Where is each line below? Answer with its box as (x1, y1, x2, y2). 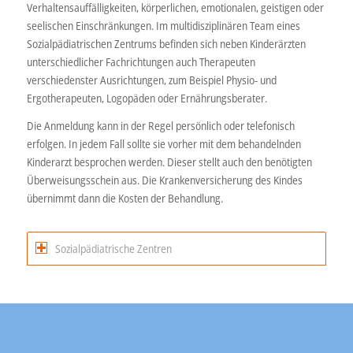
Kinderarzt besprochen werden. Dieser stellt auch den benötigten (26, 154, 312, 169)
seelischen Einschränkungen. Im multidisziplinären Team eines (26, 17, 300, 33)
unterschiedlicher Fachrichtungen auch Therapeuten (26, 54, 255, 69)
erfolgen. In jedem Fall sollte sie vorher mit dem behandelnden (26, 136, 301, 151)
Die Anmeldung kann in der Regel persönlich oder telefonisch (26, 117, 295, 133)
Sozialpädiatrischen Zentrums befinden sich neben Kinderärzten (26, 35, 306, 51)
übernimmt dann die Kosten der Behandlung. (26, 190, 223, 206)
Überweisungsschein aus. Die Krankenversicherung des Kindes (26, 172, 303, 188)
